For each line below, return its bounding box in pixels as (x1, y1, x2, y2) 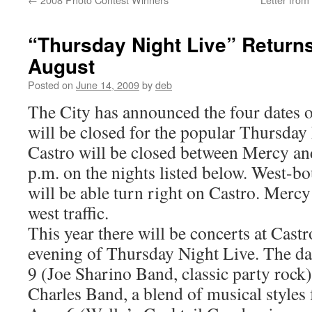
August (28, 52, 95, 80)
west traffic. (28, 201, 109, 224)
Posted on (28, 77, 73, 92)
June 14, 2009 (76, 77, 139, 92)
